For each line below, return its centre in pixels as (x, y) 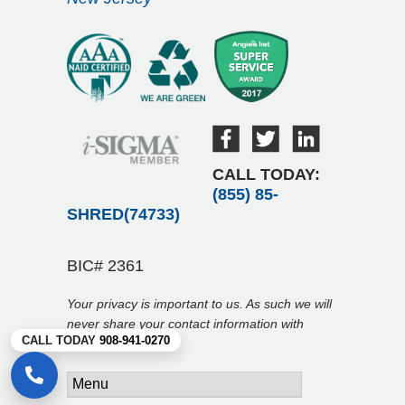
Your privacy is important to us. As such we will (199, 303)
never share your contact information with (185, 323)
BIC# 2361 (105, 265)
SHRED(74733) (123, 214)
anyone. (90, 343)
